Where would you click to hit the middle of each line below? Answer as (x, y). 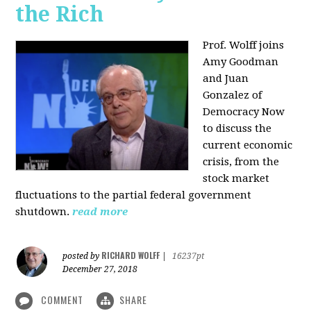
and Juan (226, 78)
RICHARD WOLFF (131, 255)
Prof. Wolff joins (244, 45)
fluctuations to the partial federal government (134, 195)
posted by (82, 256)
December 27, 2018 (100, 269)
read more (100, 211)
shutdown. (43, 211)
